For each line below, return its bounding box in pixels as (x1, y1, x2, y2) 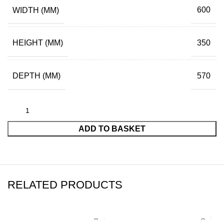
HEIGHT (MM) (12, 38, 63, 47)
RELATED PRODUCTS (7, 178, 122, 191)
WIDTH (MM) (12, 5, 59, 14)
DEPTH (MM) (12, 71, 60, 80)
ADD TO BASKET (78, 124, 145, 133)
